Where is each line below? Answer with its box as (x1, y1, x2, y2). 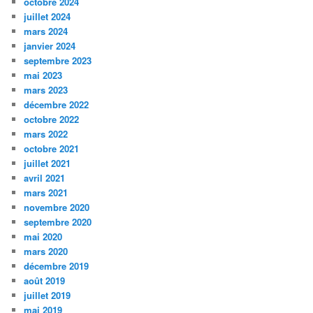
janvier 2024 (24, 39, 76, 53)
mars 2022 (24, 127, 68, 141)
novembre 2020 (24, 201, 90, 214)
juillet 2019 (24, 289, 71, 303)
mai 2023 (24, 68, 63, 82)
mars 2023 (24, 83, 68, 97)
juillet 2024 (24, 10, 71, 24)
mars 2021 (24, 186, 68, 200)
